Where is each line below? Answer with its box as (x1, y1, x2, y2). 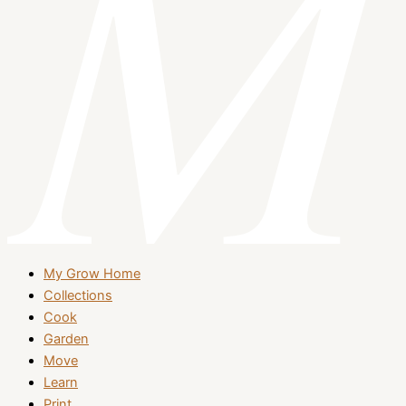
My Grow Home (43, 266, 140, 283)
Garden (43, 331, 89, 348)
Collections (43, 287, 112, 304)
